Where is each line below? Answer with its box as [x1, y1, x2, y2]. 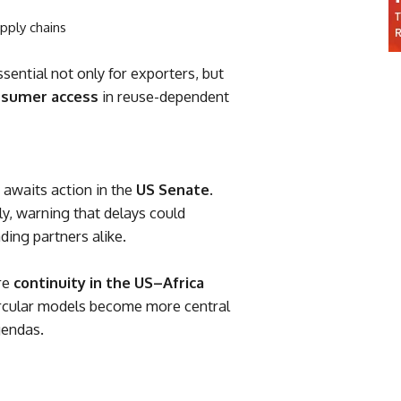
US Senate [136, 180, 209, 200]
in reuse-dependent [98, 87, 229, 107]
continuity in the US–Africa [13, 273, 204, 293]
